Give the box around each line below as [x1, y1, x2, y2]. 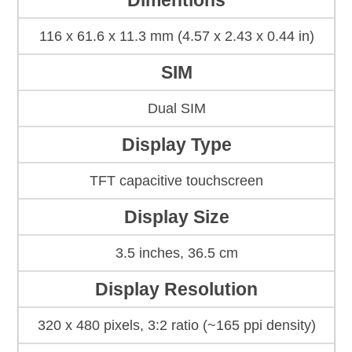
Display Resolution [95, 279, 258, 300]
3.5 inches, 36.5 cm [115, 245, 238, 262]
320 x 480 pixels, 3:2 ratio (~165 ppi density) [37, 317, 316, 334]
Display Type [121, 134, 232, 156]
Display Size [123, 207, 229, 228]
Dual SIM [147, 101, 206, 117]
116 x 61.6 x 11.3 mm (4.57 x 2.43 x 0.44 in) [38, 28, 314, 45]
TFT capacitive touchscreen [90, 173, 263, 189]
